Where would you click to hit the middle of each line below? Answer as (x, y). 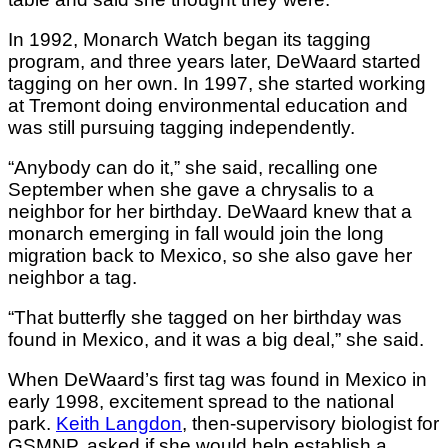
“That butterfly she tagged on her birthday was (205, 317)
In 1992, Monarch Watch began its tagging (189, 39)
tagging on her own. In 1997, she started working (217, 83)
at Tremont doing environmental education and (208, 105)
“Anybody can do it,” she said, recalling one (193, 167)
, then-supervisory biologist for (310, 423)
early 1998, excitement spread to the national (201, 401)
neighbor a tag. (72, 277)
